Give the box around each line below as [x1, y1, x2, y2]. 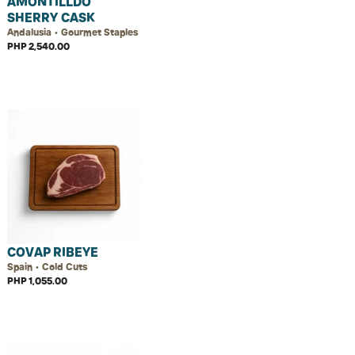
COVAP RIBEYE [7, 244, 98, 260]
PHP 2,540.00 [7, 40, 70, 52]
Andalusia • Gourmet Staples [7, 26, 138, 38]
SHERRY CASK [7, 10, 95, 25]
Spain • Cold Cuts [7, 261, 87, 273]
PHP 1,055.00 [7, 275, 67, 287]
